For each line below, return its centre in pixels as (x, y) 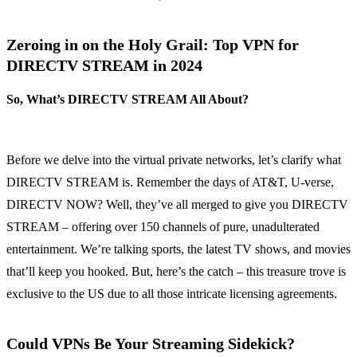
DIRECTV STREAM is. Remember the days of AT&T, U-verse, (170, 182)
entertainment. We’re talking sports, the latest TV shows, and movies (178, 249)
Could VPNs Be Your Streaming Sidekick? (151, 344)
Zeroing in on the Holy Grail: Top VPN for (153, 45)
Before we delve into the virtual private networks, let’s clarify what (174, 160)
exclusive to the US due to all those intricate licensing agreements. (172, 294)
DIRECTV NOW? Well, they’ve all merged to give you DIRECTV (177, 205)
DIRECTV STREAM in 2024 (104, 66)
